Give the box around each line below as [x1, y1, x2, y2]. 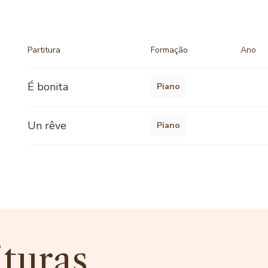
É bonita [28, 79, 68, 94]
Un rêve [28, 118, 66, 133]
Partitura [28, 44, 60, 56]
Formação [151, 44, 188, 56]
